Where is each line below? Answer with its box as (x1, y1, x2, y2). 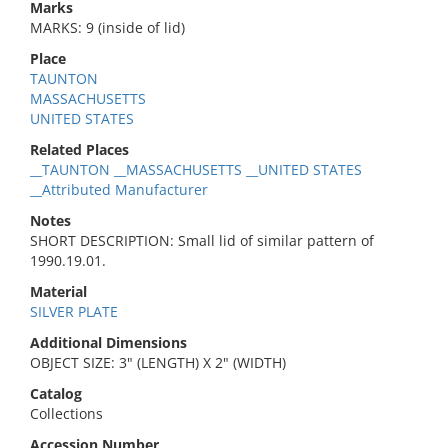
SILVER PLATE (30, 302, 118, 321)
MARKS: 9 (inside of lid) (30, 18, 185, 37)
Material (30, 282, 87, 301)
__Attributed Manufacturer (30, 180, 208, 199)
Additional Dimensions (30, 333, 187, 352)
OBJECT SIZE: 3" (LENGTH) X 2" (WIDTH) (30, 353, 286, 372)
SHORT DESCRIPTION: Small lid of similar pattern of (30, 231, 374, 250)
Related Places (30, 140, 129, 159)
